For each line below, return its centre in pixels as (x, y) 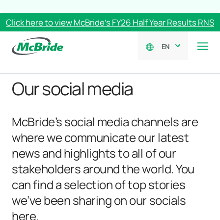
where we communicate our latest (100, 137)
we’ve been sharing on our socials (99, 200)
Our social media (72, 89)
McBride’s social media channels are (105, 122)
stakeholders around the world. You (103, 169)
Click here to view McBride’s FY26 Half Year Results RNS (110, 22)
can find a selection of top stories (99, 184)
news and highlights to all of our (94, 153)
